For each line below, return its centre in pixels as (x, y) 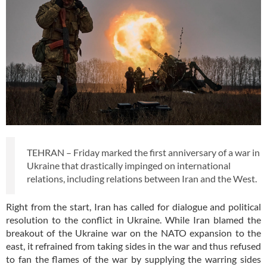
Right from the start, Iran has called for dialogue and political (133, 206)
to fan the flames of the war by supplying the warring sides (133, 259)
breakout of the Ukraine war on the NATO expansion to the (133, 232)
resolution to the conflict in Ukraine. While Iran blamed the (133, 219)
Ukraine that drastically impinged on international (129, 165)
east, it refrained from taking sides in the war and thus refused (133, 246)
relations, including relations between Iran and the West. (143, 178)
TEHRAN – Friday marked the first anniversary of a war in (143, 152)
